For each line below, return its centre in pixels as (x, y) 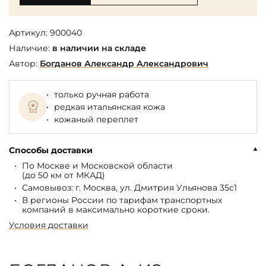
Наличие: (29, 48)
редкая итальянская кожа (110, 107)
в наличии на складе (99, 48)
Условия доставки (49, 225)
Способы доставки (51, 151)
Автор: (23, 64)
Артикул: (28, 33)
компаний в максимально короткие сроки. (116, 210)
